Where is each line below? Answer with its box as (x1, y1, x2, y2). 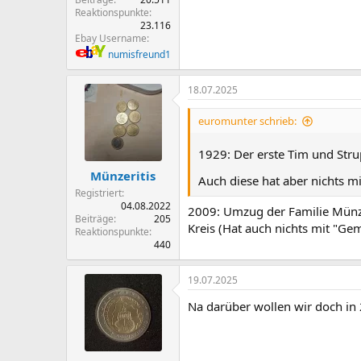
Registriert (75, 185, 122, 200)
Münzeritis (90, 167, 156, 184)
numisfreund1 (108, 48, 171, 61)
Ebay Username (75, 31, 147, 45)
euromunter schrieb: (198, 114, 297, 128)
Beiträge (75, 211, 114, 226)
